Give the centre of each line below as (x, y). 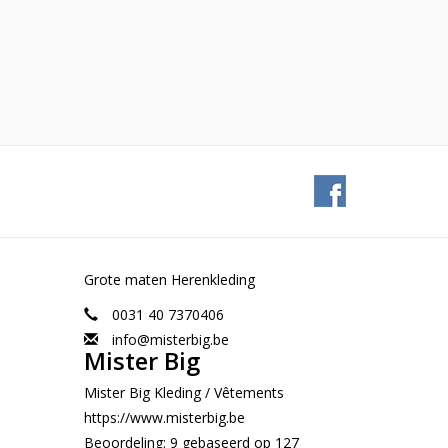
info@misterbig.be (170, 339)
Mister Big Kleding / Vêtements (183, 392)
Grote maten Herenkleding (169, 279)
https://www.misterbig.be (164, 417)
